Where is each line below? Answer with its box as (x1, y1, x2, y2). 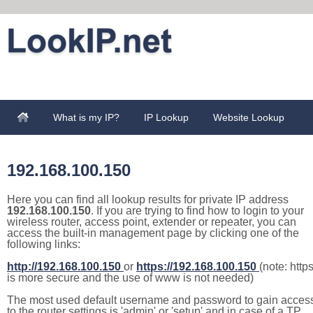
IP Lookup (144, 112, 189, 123)
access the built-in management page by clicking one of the (7, 227, 299, 239)
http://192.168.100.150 (7, 261, 121, 272)
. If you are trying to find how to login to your (91, 205, 304, 217)
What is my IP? (53, 112, 119, 123)
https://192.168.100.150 (136, 261, 256, 272)
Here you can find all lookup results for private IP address (7, 194, 289, 205)
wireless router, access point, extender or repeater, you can (7, 216, 296, 228)
